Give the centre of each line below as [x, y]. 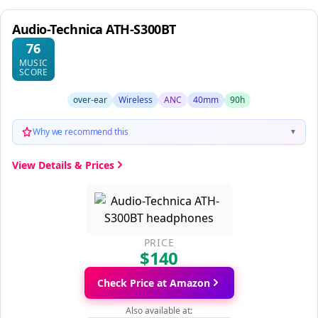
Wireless [136, 99]
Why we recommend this [81, 131]
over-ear [90, 99]
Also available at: [159, 310]
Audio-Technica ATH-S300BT [94, 29]
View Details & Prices [63, 165]
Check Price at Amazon [153, 283]
